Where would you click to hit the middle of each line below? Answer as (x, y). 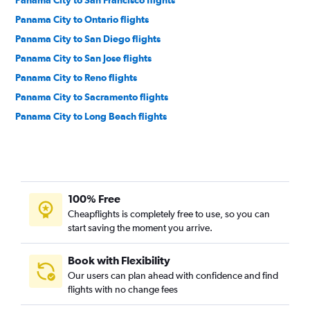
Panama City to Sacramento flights (92, 97)
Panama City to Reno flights (76, 78)
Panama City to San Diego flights (88, 39)
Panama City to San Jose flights (83, 58)
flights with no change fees (123, 290)
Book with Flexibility (119, 261)
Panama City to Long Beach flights (91, 117)
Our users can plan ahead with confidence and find (173, 276)
